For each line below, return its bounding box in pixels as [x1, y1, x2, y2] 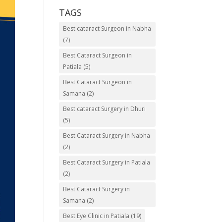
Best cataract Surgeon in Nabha [63, 24, 152, 33]
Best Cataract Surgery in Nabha [63, 131, 151, 140]
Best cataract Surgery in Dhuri [63, 105, 146, 113]
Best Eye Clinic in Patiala [63, 212, 130, 220]
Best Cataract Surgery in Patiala [63, 158, 151, 166]
